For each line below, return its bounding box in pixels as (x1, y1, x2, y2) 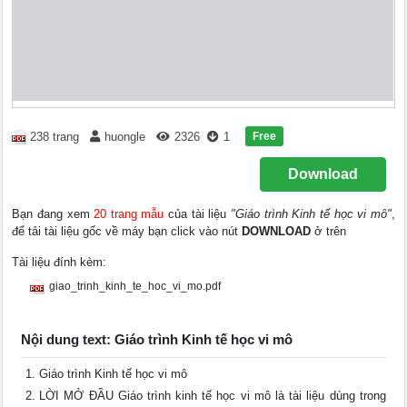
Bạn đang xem (12, 207, 94, 221)
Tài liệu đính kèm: (12, 255, 107, 269)
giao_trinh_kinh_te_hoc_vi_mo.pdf (49, 280, 222, 293)
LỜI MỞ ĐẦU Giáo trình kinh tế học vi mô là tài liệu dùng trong (39, 389, 386, 402)
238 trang (30, 130, 80, 144)
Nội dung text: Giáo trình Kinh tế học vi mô (21, 332, 293, 347)
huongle (104, 130, 146, 144)
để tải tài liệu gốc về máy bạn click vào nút (12, 224, 243, 238)
